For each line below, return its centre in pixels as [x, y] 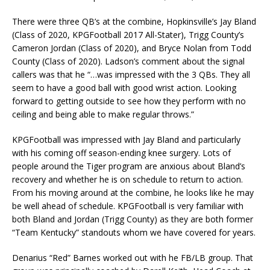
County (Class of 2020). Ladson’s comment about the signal [128, 61]
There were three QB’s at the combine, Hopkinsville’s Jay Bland [134, 22]
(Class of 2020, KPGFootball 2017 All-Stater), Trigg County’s [128, 35]
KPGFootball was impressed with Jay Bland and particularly [126, 140]
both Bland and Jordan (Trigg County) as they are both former [133, 219]
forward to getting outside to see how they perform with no [129, 101]
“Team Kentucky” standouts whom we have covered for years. [134, 233]
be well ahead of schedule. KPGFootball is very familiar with [128, 206]
